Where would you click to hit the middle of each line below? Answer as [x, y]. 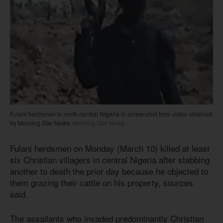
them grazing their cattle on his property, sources [102, 183]
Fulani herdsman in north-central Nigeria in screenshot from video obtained [111, 114]
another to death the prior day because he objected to [109, 171]
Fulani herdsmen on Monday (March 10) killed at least [110, 148]
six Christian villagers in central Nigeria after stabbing [110, 160]
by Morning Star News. [41, 123]
